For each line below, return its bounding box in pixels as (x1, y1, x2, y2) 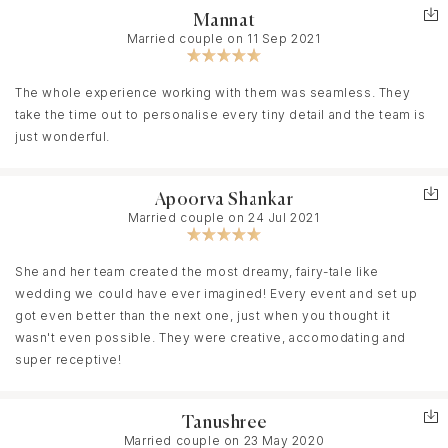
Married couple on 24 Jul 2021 (128, 209, 320, 225)
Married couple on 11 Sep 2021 (127, 30, 321, 46)
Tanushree (181, 413, 267, 432)
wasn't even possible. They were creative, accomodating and (15, 329, 406, 345)
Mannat (192, 11, 256, 30)
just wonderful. (15, 128, 110, 144)
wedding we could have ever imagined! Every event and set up (15, 285, 418, 301)
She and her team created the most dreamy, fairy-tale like (15, 263, 379, 279)
